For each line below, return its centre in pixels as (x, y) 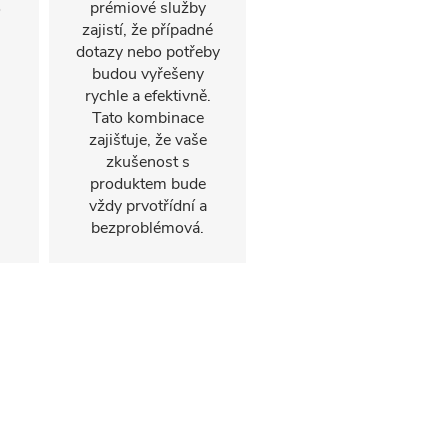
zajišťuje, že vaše (147, 140)
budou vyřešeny (147, 74)
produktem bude (147, 184)
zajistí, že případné (147, 30)
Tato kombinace (147, 118)
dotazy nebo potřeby (147, 52)
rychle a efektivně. (147, 96)
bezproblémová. (147, 228)
